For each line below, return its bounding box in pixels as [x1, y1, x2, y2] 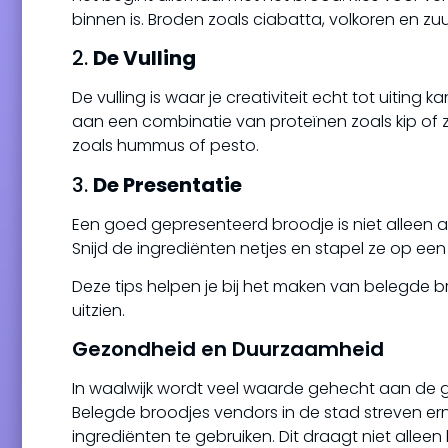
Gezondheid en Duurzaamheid [72, 335, 384, 364]
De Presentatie [93, 170, 242, 199]
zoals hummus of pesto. [72, 134, 259, 158]
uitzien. [72, 299, 125, 323]
